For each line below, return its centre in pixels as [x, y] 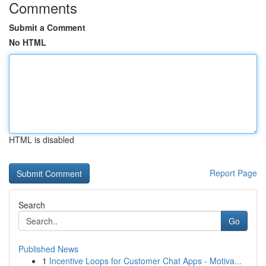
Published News [48, 249]
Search [32, 205]
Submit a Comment [47, 27]
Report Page [233, 173]
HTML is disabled [42, 140]
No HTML [28, 42]
